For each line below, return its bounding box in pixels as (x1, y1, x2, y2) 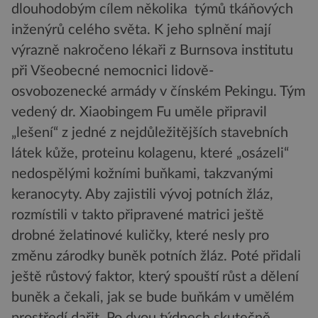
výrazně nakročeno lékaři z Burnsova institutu (11, 43, 293, 58)
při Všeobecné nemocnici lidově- (11, 64, 214, 79)
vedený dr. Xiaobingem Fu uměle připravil (11, 105, 267, 120)
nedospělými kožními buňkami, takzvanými (11, 167, 273, 182)
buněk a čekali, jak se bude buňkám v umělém (11, 290, 294, 305)
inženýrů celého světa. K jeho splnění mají (11, 23, 271, 38)
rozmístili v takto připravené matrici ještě (11, 208, 264, 223)
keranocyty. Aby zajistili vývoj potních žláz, (11, 187, 273, 202)
